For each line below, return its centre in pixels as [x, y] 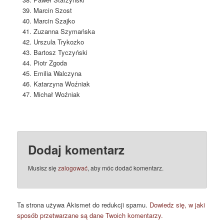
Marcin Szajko [54, 20]
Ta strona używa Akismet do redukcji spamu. [83, 204]
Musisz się [43, 168]
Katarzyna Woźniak [61, 83]
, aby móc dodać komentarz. [126, 168]
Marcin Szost [52, 10]
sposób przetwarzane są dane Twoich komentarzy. [90, 215]
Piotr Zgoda [50, 62]
